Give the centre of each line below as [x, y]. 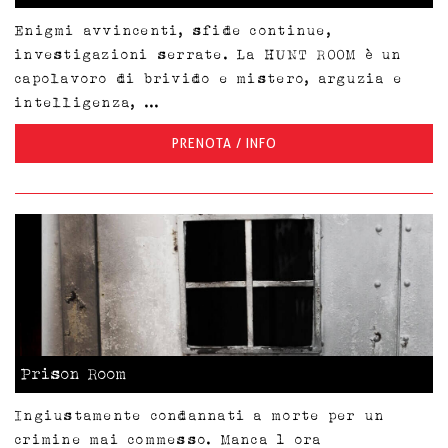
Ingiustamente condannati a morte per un [200, 415]
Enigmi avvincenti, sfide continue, [173, 29]
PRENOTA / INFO [224, 143]
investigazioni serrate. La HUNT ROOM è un [209, 53]
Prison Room [74, 374]
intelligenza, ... [88, 101]
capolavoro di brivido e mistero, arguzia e [209, 77]
